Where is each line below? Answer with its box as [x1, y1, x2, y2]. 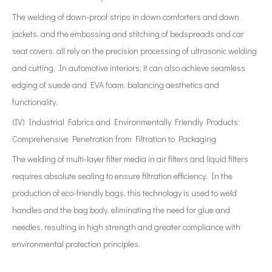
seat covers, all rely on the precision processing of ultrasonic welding [12, 45, 257, 56]
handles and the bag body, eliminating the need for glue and [12, 204, 230, 216]
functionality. [12, 96, 58, 107]
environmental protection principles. [12, 238, 140, 250]
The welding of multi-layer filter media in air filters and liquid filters [12, 153, 248, 165]
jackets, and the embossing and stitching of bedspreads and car [12, 28, 244, 39]
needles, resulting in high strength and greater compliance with [12, 221, 240, 233]
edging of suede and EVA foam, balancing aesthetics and [12, 79, 219, 90]
